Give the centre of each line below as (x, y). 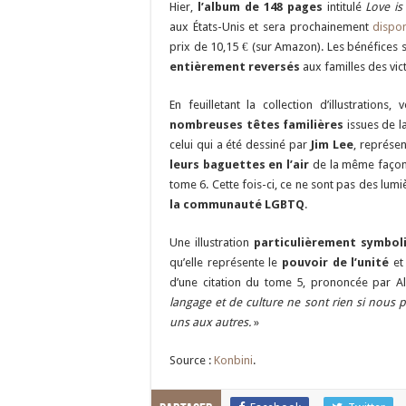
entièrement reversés (235, 67)
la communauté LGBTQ (237, 204)
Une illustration (212, 242)
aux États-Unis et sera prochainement (271, 27)
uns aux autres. (210, 322)
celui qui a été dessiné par (240, 145)
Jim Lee (332, 145)
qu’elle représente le (226, 262)
